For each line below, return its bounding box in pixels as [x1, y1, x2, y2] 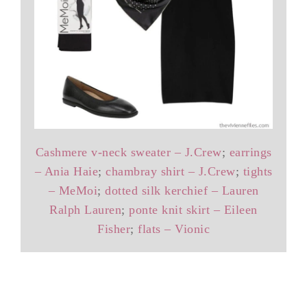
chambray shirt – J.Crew [106, 164, 236, 178]
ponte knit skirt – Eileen [129, 202, 258, 217]
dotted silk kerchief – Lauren [105, 183, 259, 197]
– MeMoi [48, 183, 97, 197]
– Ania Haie [34, 164, 98, 178]
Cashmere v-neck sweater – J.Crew [35, 145, 222, 159]
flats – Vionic [138, 221, 210, 236]
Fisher [97, 221, 130, 236]
